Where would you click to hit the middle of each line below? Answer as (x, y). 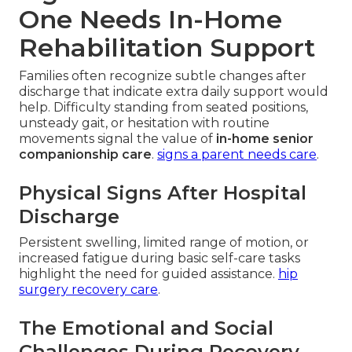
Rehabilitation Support (167, 48)
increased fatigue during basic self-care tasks (159, 258)
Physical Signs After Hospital (163, 193)
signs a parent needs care (237, 155)
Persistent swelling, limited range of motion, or (164, 243)
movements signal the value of (117, 139)
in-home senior (265, 139)
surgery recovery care (88, 290)
